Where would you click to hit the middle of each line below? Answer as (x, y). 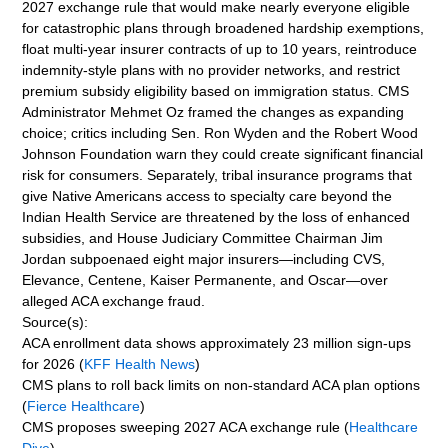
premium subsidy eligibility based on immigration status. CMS (216, 90)
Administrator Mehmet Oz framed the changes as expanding (213, 111)
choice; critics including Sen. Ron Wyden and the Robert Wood (220, 132)
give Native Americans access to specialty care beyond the (207, 195)
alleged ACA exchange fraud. (114, 300)
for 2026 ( (53, 363)
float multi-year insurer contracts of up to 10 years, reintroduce (220, 48)
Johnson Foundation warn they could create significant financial (223, 153)
